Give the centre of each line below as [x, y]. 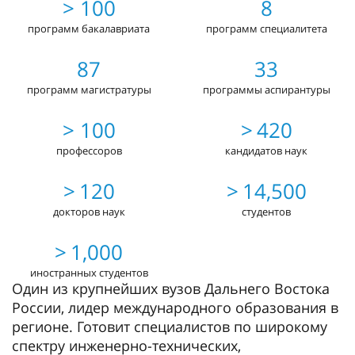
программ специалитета [266, 29]
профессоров [89, 151]
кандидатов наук [266, 151]
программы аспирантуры [266, 90]
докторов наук [89, 212]
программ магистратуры [89, 90]
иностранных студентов [89, 273]
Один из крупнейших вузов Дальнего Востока [171, 288]
